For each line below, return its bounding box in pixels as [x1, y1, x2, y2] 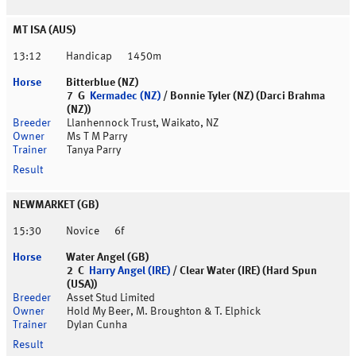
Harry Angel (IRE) [89, 265, 170, 277]
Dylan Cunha [67, 319, 127, 331]
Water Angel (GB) [66, 252, 149, 264]
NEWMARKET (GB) [13, 199, 99, 211]
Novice [66, 226, 99, 238]
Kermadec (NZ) [90, 91, 161, 103]
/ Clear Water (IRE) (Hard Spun [170, 265, 317, 277]
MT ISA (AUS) [13, 25, 75, 37]
